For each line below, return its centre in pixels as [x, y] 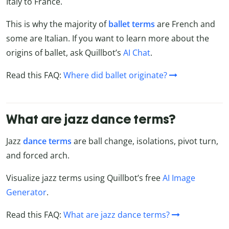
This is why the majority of [57, 24]
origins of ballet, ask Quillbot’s [65, 52]
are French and [186, 24]
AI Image [179, 178]
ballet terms [133, 24]
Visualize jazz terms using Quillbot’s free [84, 178]
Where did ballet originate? [115, 75]
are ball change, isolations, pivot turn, [145, 141]
